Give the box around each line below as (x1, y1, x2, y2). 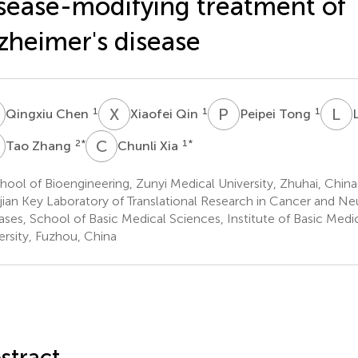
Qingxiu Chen (5, 105, 92, 121)
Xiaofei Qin (129, 105, 201, 121)
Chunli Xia (117, 137, 181, 153)
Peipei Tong (239, 105, 314, 121)
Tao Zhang (5, 137, 74, 153)
